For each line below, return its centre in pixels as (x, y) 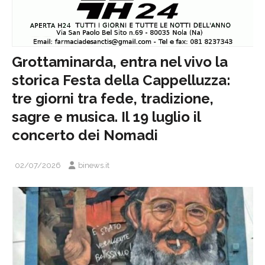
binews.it (94, 165)
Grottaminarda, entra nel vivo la (120, 62)
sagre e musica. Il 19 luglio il (106, 117)
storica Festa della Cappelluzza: (121, 80)
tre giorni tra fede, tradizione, (113, 98)
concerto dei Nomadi (85, 135)
